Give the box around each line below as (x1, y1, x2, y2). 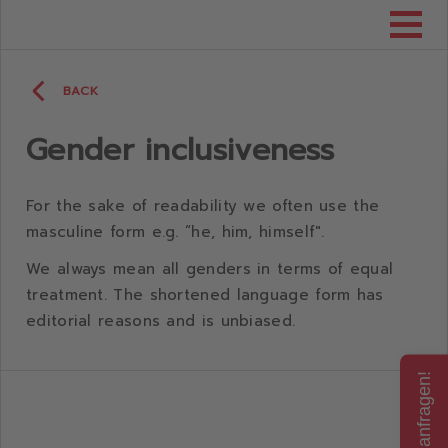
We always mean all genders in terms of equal (26, 258, 394, 280)
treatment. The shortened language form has (26, 284, 384, 306)
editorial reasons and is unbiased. (26, 310, 296, 332)
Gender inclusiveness (26, 127, 334, 173)
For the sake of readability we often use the (26, 195, 380, 217)
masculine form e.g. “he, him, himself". (26, 221, 325, 243)
